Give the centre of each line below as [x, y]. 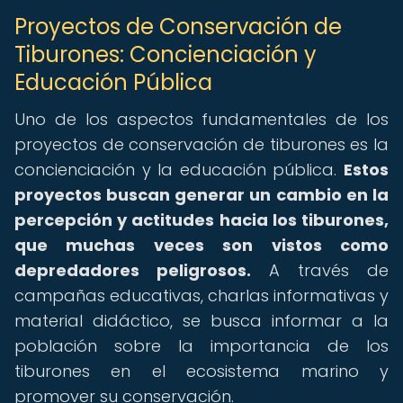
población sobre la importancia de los [201, 346]
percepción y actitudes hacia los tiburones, [201, 220]
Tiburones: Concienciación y [166, 54]
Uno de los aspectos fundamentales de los [201, 119]
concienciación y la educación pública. [179, 170]
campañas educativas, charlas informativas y [201, 296]
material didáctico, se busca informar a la [201, 321]
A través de [320, 270]
